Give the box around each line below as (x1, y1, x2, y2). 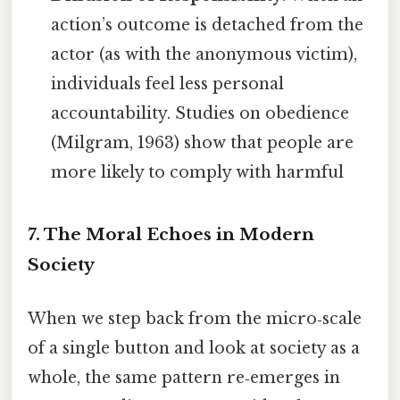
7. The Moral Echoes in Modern (28, 224, 314, 246)
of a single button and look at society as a (28, 337, 360, 358)
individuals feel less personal (51, 73, 285, 94)
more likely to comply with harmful (51, 162, 345, 182)
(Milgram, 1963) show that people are (51, 132, 354, 153)
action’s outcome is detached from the (51, 14, 364, 35)
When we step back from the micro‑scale (28, 308, 362, 329)
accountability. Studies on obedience (51, 103, 350, 123)
